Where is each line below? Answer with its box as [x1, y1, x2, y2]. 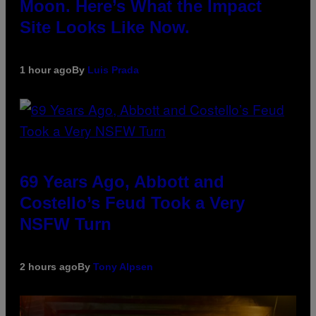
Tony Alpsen [93, 261, 153, 273]
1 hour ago [20, 64, 72, 76]
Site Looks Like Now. [20, 18, 190, 37]
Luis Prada [87, 64, 139, 76]
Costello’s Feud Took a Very [20, 193, 245, 213]
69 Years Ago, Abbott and [20, 172, 224, 192]
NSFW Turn [20, 214, 111, 234]
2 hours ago [20, 261, 78, 273]
